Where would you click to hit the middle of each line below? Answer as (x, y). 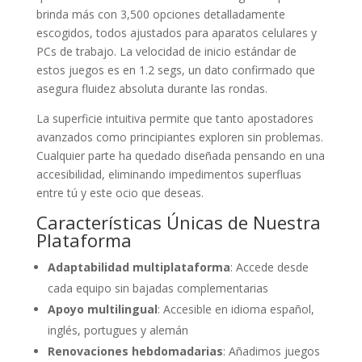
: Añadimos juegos (271, 351)
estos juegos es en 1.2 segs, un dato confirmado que (175, 69)
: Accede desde (269, 267)
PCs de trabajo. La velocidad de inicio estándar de (166, 51)
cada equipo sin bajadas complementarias (158, 288)
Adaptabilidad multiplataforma (139, 267)
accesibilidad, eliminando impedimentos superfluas (168, 174)
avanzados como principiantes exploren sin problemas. (179, 137)
